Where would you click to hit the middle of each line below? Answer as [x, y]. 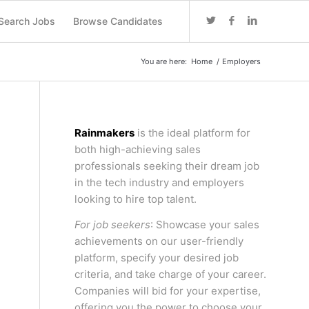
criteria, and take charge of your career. [170, 274]
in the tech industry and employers [159, 182]
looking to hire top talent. [135, 199]
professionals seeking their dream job [167, 166]
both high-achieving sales [137, 149]
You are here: [164, 61]
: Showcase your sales [205, 224]
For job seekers [112, 224]
